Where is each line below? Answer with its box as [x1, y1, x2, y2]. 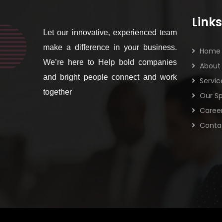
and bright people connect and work [43, 73, 177, 81]
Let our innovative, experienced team [43, 28, 177, 37]
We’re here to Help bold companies [43, 58, 177, 66]
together [43, 88, 72, 96]
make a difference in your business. [43, 43, 177, 52]
